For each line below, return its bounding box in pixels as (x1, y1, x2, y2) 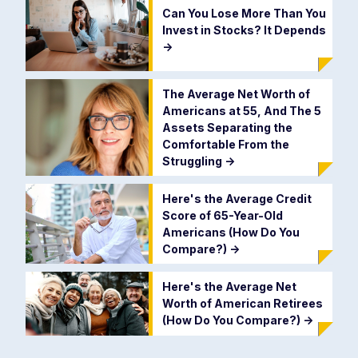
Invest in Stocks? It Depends (161, 22, 326, 37)
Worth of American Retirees (161, 296, 323, 311)
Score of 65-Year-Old (161, 208, 283, 222)
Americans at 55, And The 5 (161, 103, 321, 117)
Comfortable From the (161, 137, 289, 151)
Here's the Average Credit (161, 191, 312, 205)
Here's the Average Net (161, 280, 296, 294)
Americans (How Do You (161, 225, 300, 239)
